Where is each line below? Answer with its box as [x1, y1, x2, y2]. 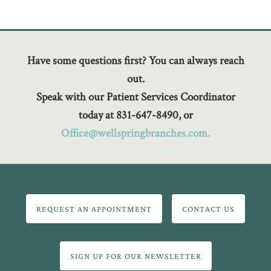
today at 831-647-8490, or [78, 107, 193, 123]
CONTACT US [182, 203, 235, 214]
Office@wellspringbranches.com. [61, 125, 210, 141]
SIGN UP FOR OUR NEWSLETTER [70, 250, 201, 261]
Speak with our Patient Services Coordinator [36, 89, 235, 105]
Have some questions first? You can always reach [27, 53, 244, 68]
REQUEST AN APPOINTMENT [36, 203, 152, 214]
